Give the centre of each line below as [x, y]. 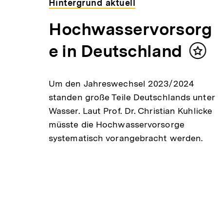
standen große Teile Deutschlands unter [131, 97]
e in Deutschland [115, 51]
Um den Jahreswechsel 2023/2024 [121, 84]
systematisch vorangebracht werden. [126, 138]
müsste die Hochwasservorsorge [116, 125]
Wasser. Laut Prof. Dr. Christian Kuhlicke [130, 111]
